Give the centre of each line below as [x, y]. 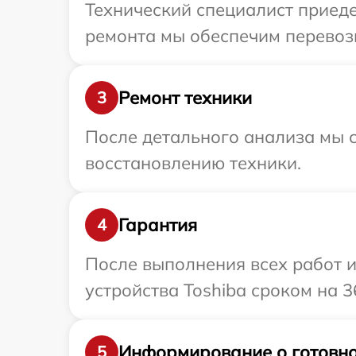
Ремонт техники [185, 97]
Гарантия [158, 224]
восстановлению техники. [193, 163]
